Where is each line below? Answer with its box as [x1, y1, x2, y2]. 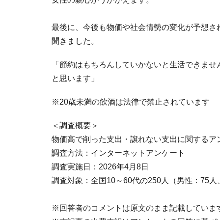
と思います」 [52, 74, 99, 82]
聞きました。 [52, 36, 99, 45]
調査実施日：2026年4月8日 [52, 162, 149, 171]
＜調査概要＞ [52, 121, 99, 130]
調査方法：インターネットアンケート [52, 148, 185, 157]
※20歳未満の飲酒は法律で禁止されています [52, 97, 210, 106]
